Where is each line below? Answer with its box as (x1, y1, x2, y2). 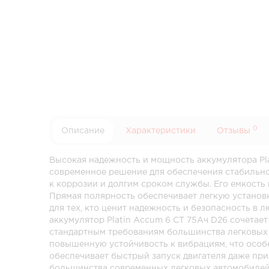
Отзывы (217, 127, 253, 134)
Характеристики (125, 127, 196, 134)
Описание (61, 127, 105, 134)
